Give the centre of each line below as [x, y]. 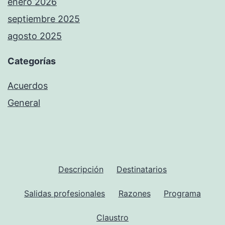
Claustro [113, 217]
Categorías [32, 61]
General [24, 103]
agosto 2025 [35, 36]
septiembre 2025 [44, 19]
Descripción [81, 169]
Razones [134, 193]
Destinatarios [142, 169]
